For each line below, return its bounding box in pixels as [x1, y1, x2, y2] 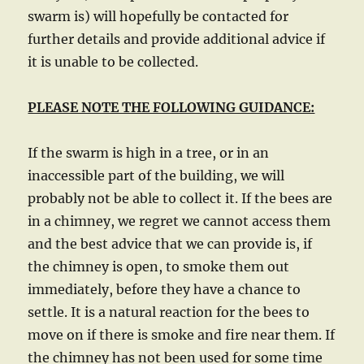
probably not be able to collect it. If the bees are [28, 190, 333, 206]
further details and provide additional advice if [28, 31, 326, 47]
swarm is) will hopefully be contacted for [28, 8, 289, 24]
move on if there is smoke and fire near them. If [28, 327, 336, 343]
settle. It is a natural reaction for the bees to [28, 304, 310, 320]
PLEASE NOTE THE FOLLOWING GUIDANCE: [28, 99, 315, 115]
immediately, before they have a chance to [28, 281, 301, 297]
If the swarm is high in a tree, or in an [28, 145, 270, 161]
